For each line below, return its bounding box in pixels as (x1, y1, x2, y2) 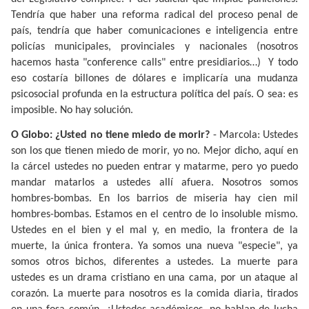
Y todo (264, 57, 298, 68)
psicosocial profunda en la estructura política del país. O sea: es (11, 88, 298, 100)
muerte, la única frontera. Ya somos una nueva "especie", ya (11, 240, 298, 252)
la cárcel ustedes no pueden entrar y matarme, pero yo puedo (11, 161, 298, 172)
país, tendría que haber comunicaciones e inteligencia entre (11, 25, 298, 37)
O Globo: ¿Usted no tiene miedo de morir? (11, 129, 210, 141)
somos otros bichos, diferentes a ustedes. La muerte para (11, 256, 298, 268)
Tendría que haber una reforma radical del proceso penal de (11, 9, 298, 21)
